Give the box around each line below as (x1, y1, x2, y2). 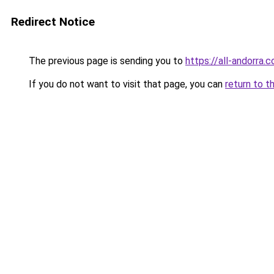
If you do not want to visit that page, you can (26, 78, 225, 90)
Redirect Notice (11, 15, 95, 29)
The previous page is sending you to (26, 55, 185, 67)
